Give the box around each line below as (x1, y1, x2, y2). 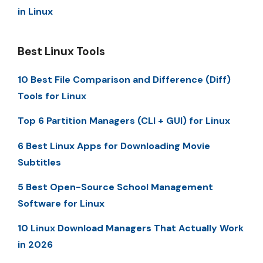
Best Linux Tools (18, 43, 105, 59)
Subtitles (18, 156, 61, 168)
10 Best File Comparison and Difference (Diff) (18, 73, 231, 86)
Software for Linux (18, 197, 104, 210)
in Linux (18, 5, 53, 18)
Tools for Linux (18, 89, 86, 102)
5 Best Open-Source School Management (18, 181, 213, 194)
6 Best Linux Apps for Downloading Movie (18, 139, 210, 152)
